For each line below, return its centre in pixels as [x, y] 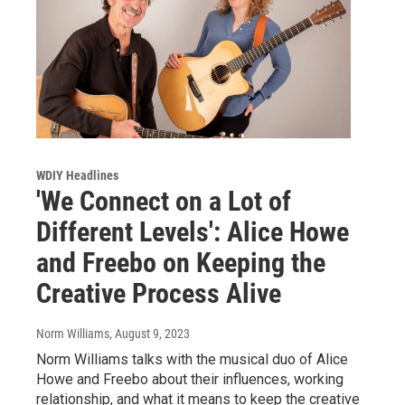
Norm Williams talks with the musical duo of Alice [192, 360]
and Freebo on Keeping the [181, 263]
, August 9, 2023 [150, 334]
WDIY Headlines [77, 176]
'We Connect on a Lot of [164, 202]
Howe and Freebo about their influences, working [190, 380]
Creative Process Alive [159, 294]
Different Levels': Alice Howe [193, 232]
